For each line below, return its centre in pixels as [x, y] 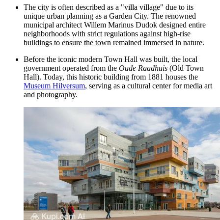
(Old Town [186, 68]
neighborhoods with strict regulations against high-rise [107, 33]
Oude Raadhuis [143, 68]
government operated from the [71, 68]
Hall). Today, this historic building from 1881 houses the [111, 77]
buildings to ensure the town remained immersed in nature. [114, 42]
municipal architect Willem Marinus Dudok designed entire [115, 25]
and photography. [51, 94]
